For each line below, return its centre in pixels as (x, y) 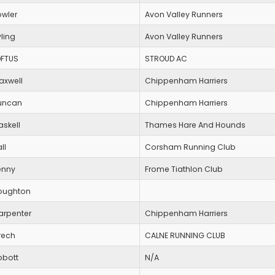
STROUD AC (166, 59)
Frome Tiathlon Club (184, 169)
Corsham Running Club (190, 147)
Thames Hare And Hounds (195, 125)
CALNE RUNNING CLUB (185, 236)
